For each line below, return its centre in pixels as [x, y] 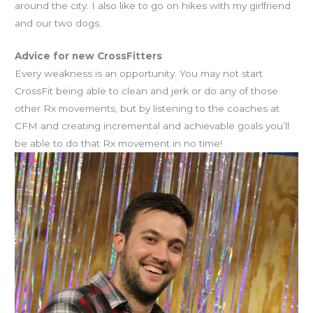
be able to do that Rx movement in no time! [119, 144]
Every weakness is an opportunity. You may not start [139, 74]
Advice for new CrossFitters [89, 56]
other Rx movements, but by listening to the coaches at [147, 109]
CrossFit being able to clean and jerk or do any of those [147, 91]
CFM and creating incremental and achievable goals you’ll [152, 126]
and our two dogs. [58, 23]
